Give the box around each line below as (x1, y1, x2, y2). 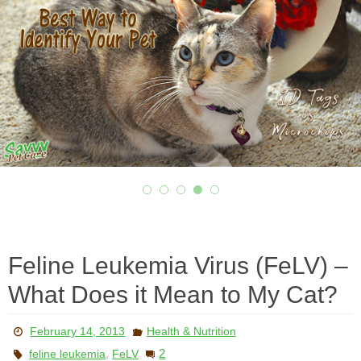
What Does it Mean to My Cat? (8, 281, 338, 309)
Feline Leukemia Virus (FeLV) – (8, 252, 348, 280)
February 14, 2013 (30, 325, 126, 338)
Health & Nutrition (146, 325, 236, 338)
